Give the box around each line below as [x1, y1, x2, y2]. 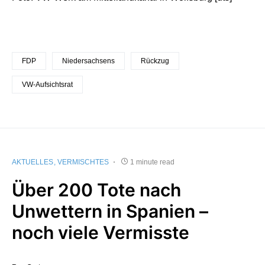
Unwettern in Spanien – [12, 200, 208, 222]
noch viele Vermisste [12, 221, 189, 243]
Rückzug [141, 56, 169, 65]
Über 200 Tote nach [12, 179, 181, 201]
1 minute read [130, 157, 174, 166]
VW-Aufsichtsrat [22, 80, 73, 89]
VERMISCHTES [57, 157, 109, 166]
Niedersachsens [62, 56, 115, 65]
